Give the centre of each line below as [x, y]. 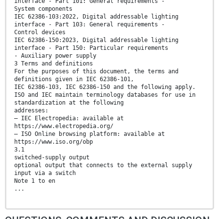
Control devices [40, 33]
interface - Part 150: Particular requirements [91, 48]
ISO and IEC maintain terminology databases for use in [105, 95]
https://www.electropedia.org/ [64, 126]
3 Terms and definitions [54, 64]
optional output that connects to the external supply [103, 165]
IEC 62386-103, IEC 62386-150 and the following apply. [105, 87]
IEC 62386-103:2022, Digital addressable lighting [96, 17]
